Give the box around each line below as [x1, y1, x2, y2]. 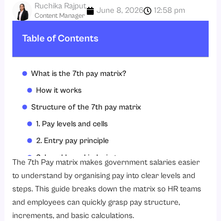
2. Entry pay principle [36, 136, 111, 145]
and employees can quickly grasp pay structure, [12, 197, 181, 207]
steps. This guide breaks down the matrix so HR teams [12, 184, 202, 194]
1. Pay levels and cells [36, 119, 110, 128]
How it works [36, 85, 82, 95]
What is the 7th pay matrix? [31, 69, 127, 78]
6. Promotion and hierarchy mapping [36, 203, 165, 212]
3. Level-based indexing [36, 152, 118, 162]
